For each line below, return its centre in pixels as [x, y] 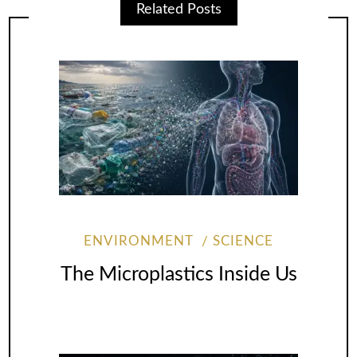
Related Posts [178, 9]
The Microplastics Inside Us [178, 275]
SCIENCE [243, 241]
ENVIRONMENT [139, 241]
